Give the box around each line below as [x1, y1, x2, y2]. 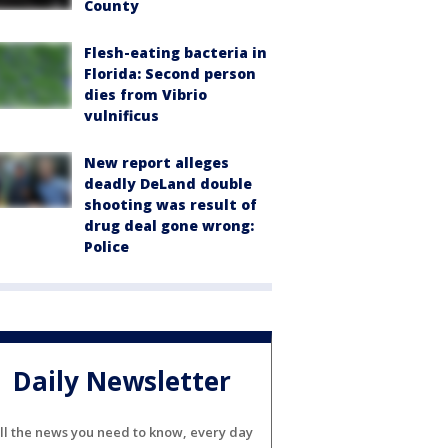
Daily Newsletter [13, 362, 231, 399]
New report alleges [84, 153, 229, 173]
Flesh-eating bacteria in [84, 43, 267, 63]
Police [84, 237, 129, 257]
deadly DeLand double [84, 174, 252, 194]
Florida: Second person [84, 64, 256, 84]
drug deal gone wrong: [84, 216, 254, 236]
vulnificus [84, 106, 159, 126]
